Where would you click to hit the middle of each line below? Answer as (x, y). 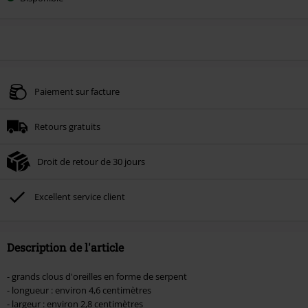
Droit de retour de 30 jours (91, 161)
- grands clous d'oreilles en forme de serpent (97, 276)
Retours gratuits (67, 126)
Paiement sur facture (77, 91)
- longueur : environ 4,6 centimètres (79, 290)
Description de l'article (65, 247)
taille (19, 22)
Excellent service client (80, 196)
